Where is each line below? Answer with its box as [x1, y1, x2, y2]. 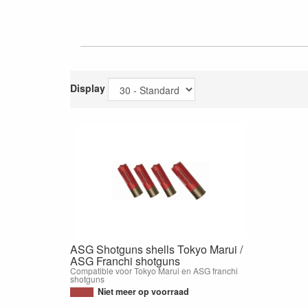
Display [70, 80, 105, 95]
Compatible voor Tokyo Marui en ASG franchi [70, 264, 238, 276]
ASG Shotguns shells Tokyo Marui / [70, 241, 243, 257]
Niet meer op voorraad [98, 285, 189, 298]
